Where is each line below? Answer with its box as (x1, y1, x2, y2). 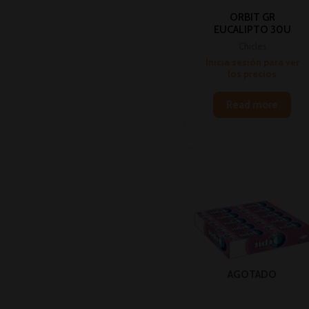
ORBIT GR (229, 11, 275, 24)
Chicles (238, 41, 266, 52)
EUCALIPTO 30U (213, 23, 291, 37)
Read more (226, 98, 279, 111)
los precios (228, 68, 277, 80)
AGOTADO (228, 268, 277, 281)
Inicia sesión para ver (205, 57, 299, 68)
